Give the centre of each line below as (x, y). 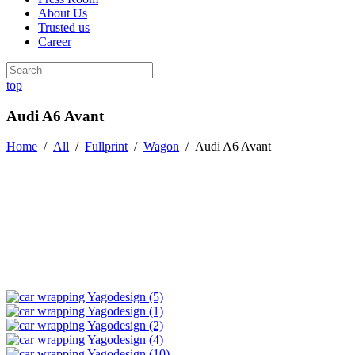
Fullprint (106, 147)
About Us (63, 13)
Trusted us (64, 27)
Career (55, 42)
